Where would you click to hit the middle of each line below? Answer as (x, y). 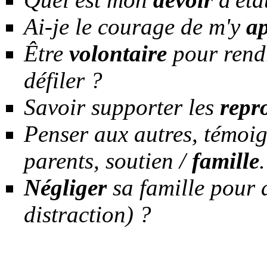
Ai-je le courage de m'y (135, 26)
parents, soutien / (108, 160)
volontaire (118, 53)
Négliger (65, 187)
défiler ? (63, 80)
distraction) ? (88, 214)
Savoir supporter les (122, 107)
